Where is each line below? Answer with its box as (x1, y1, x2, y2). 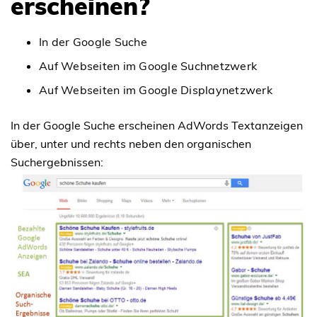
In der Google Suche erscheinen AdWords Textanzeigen (11, 118, 303, 133)
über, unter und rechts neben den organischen (11, 137, 251, 151)
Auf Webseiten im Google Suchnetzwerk (39, 59, 257, 74)
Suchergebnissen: (11, 155, 103, 170)
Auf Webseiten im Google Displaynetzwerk (39, 83, 272, 98)
